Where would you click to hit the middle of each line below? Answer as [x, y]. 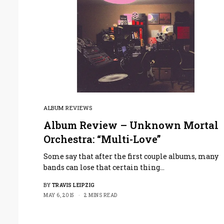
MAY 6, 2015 [59, 195]
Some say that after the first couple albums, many [131, 156]
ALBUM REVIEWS [68, 107]
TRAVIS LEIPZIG [73, 185]
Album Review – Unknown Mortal [131, 125]
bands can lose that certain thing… [104, 167]
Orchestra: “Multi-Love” [102, 139]
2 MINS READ [101, 195]
